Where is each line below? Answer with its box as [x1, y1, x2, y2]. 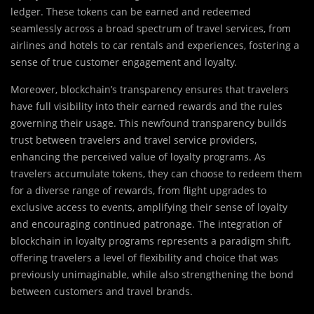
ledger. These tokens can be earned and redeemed [11, 5, 251, 19]
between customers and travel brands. [11, 285, 193, 299]
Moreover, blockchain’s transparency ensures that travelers [11, 83, 289, 97]
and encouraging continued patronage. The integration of [11, 217, 282, 231]
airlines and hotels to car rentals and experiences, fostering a [11, 39, 299, 53]
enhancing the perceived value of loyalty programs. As [11, 150, 266, 164]
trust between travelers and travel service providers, [11, 133, 257, 147]
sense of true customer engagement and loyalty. [11, 55, 237, 69]
